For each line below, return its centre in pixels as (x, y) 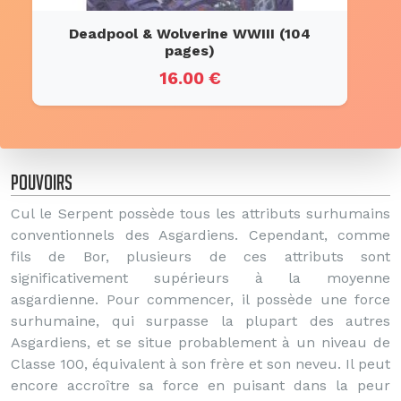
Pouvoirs (42, 182)
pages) (190, 51)
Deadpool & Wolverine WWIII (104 (190, 34)
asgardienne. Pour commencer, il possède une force (200, 299)
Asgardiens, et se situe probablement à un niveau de (200, 342)
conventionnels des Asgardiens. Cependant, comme (200, 235)
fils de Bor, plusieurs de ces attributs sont (200, 256)
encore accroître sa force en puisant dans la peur (200, 385)
